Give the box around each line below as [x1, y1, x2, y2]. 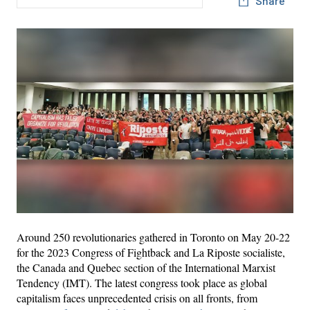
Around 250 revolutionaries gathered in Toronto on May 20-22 [17, 229, 290, 244]
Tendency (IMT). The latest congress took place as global [17, 275, 267, 290]
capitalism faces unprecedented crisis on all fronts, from [17, 290, 257, 305]
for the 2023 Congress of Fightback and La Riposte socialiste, [17, 244, 285, 259]
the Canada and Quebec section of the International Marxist [17, 259, 275, 275]
